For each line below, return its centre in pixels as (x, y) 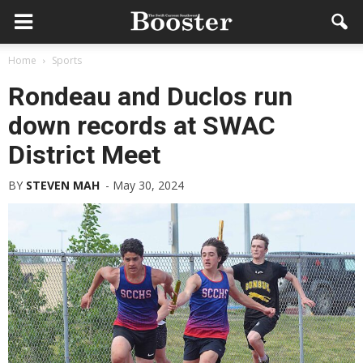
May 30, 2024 (148, 185)
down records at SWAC (142, 126)
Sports (67, 60)
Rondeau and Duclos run (150, 96)
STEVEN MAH (63, 185)
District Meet (84, 155)
